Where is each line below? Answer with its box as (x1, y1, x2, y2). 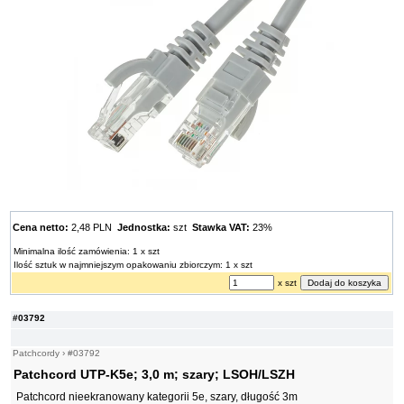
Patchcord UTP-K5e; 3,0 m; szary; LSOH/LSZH (14, 367, 296, 382)
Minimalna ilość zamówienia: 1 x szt (14, 246, 161, 257)
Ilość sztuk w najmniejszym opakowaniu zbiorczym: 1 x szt (14, 260, 253, 271)
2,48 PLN (69, 222, 118, 234)
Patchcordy (13, 348, 60, 359)
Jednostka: (117, 222, 171, 234)
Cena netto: (13, 222, 69, 234)
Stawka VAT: (192, 222, 251, 234)
